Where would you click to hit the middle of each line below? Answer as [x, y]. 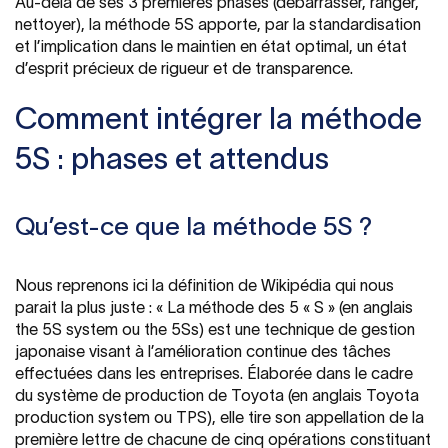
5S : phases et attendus [172, 158]
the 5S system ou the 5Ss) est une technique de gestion [215, 328]
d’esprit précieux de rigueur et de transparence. [184, 67]
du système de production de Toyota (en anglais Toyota [217, 394]
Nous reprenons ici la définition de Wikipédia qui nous [204, 284]
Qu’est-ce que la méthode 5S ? [193, 225]
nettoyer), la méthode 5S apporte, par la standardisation [218, 23]
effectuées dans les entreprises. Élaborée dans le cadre [214, 372]
